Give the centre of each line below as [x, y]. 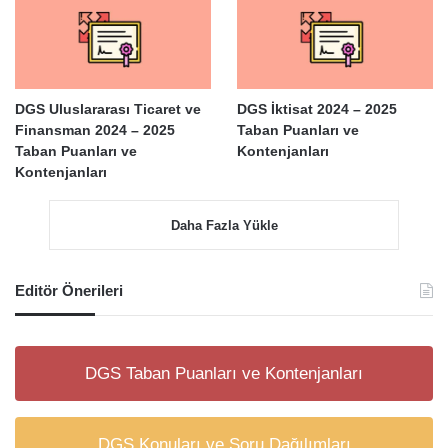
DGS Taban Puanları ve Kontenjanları [224, 373]
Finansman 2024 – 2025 [95, 129]
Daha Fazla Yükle [224, 225]
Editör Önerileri [69, 290]
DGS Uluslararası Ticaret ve [108, 108]
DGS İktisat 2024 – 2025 [316, 108]
